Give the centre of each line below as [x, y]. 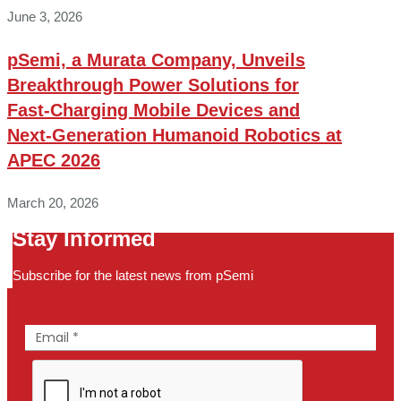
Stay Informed [84, 239]
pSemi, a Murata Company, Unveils [156, 60]
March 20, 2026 [53, 202]
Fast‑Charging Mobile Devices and [154, 110]
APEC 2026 [54, 160]
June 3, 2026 [45, 16]
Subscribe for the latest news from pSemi [133, 276]
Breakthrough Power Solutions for [153, 85]
